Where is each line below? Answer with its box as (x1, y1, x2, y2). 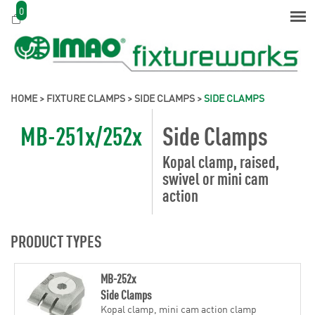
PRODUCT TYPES (11, 229, 102, 251)
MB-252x (100, 269, 136, 287)
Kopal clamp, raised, (162, 150, 279, 172)
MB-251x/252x (20, 117, 142, 151)
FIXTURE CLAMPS (46, 90, 125, 105)
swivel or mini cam (162, 167, 269, 188)
